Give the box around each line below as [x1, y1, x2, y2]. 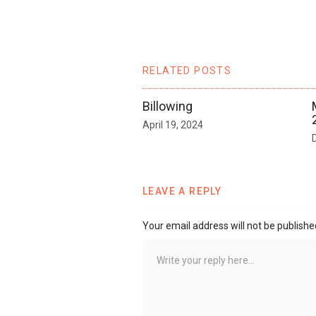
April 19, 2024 [142, 119, 203, 130]
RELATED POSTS [142, 64, 232, 76]
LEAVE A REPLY [142, 185, 222, 197]
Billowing [142, 98, 193, 114]
